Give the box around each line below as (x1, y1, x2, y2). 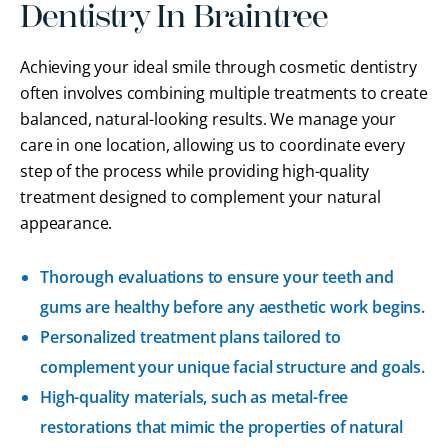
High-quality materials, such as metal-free (40, 385, 349, 408)
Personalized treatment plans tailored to (40, 325, 341, 348)
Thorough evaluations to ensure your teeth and (40, 265, 394, 288)
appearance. (20, 211, 113, 234)
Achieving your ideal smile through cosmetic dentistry (20, 55, 417, 78)
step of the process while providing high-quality (20, 159, 370, 182)
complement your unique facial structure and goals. (40, 355, 425, 378)
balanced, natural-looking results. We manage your (20, 107, 397, 130)
